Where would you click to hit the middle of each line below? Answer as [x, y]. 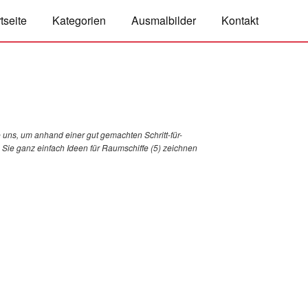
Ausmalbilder [164, 20]
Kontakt [240, 20]
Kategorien [79, 20]
